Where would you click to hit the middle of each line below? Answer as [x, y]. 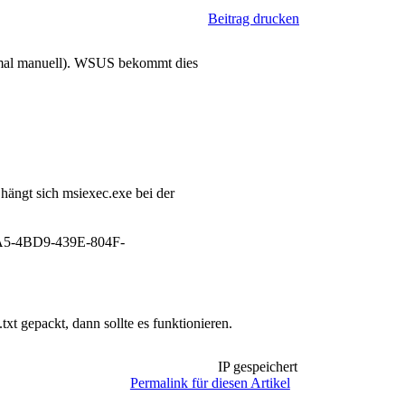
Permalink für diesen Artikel [210, 383]
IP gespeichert [255, 367]
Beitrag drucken [254, 19]
